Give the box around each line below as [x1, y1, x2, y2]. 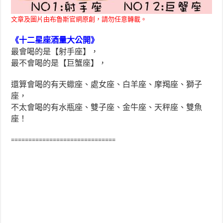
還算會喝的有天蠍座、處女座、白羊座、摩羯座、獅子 [11, 79, 203, 89]
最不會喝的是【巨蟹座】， [11, 58, 107, 68]
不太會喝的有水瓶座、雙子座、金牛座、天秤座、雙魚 [11, 102, 203, 112]
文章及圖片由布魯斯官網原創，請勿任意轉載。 [11, 15, 147, 23]
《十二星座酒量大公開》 [11, 35, 99, 45]
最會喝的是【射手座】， [11, 46, 99, 56]
